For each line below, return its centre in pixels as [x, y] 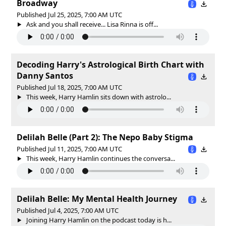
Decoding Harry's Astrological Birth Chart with [110, 64]
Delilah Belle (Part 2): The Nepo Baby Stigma [105, 137]
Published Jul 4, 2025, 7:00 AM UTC [68, 210]
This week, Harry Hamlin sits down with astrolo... [98, 97]
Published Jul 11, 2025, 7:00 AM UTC [69, 149]
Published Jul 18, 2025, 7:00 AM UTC [69, 87]
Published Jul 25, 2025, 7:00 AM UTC [69, 14]
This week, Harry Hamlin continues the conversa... [100, 158]
